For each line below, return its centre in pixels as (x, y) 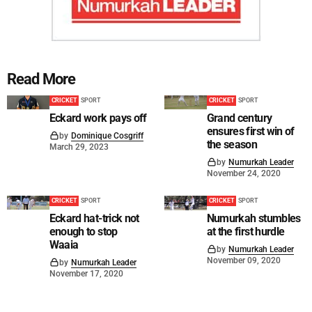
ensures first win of (250, 131)
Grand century (239, 118)
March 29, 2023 (79, 147)
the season (232, 144)
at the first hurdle (245, 231)
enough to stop (83, 231)
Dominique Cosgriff (107, 135)
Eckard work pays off (98, 118)
